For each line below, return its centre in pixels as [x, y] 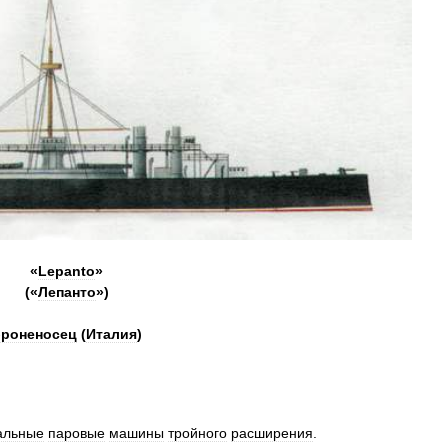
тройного [197, 432]
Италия [111, 333]
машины [136, 432]
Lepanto [66, 270]
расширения [272, 432]
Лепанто [66, 291]
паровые [76, 432]
